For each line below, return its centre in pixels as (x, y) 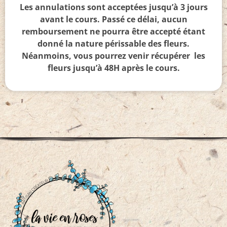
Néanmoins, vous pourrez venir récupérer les (113, 55)
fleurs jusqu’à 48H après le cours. (113, 68)
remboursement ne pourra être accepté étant (113, 31)
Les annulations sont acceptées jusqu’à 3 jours (113, 7)
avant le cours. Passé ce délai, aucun (113, 19)
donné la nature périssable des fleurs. (113, 43)
